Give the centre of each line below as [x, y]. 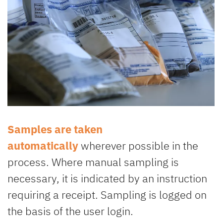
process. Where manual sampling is [93, 162]
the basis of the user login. [72, 211]
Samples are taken [55, 129]
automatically [43, 146]
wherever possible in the [138, 146]
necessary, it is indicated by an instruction [107, 178]
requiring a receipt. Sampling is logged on [107, 195]
